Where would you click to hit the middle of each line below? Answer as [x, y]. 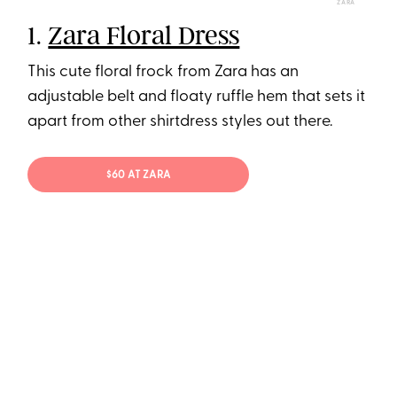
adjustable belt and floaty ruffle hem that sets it [197, 97]
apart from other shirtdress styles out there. [180, 121]
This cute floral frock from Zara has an [163, 72]
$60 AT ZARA [139, 176]
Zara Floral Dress [144, 35]
